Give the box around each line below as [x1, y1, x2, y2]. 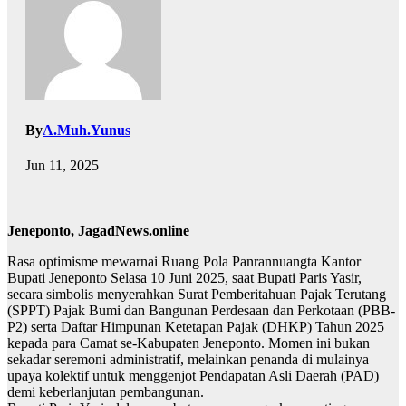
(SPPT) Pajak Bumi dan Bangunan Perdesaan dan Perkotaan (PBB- [7, 303, 395, 319]
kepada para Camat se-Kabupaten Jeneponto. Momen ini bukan [7, 335, 370, 352]
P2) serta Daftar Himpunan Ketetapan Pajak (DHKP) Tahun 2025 [7, 319, 384, 335]
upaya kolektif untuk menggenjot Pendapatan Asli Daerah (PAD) [7, 368, 379, 384]
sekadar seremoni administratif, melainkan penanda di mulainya [7, 352, 369, 368]
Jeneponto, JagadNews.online [7, 223, 189, 239]
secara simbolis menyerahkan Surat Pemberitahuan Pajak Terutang [7, 286, 386, 303]
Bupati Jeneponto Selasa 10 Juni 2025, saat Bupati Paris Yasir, [7, 270, 362, 286]
